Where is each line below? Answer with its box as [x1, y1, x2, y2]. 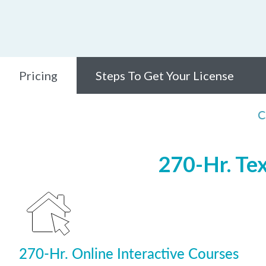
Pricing [19, 68, 58, 83]
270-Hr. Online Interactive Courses [19, 243, 239, 263]
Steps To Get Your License [96, 68, 234, 83]
